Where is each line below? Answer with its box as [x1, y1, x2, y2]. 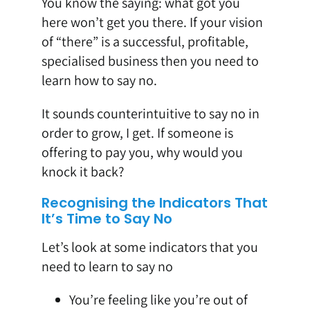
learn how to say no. [41, 71, 157, 90]
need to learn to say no [41, 257, 173, 276]
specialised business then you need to [41, 52, 259, 71]
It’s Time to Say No [41, 209, 172, 229]
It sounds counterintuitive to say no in [41, 104, 259, 123]
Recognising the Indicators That [41, 193, 268, 213]
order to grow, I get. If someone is [41, 124, 233, 143]
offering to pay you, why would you [41, 143, 243, 162]
